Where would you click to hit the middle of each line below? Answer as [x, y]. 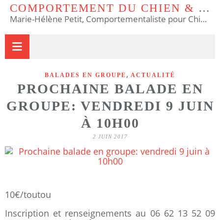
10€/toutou [28, 194]
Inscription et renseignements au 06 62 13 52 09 [110, 213]
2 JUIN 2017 [110, 137]
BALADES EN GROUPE [85, 75]
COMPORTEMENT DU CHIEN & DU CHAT [204, 8]
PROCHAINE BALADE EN [110, 89]
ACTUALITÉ [153, 75]
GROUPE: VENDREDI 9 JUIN [110, 106]
